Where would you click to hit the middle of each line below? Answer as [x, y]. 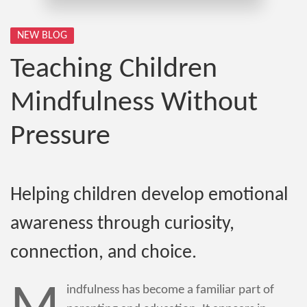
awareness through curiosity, [122, 224]
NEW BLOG [42, 36]
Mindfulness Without [134, 103]
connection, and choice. [103, 253]
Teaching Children [114, 69]
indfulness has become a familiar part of [170, 290]
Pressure [60, 136]
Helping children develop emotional [149, 195]
